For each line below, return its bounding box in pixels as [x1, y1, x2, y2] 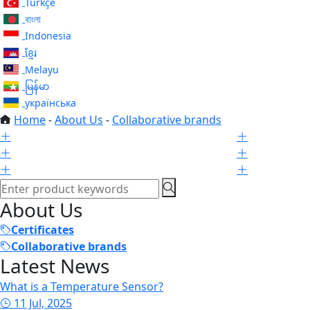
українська [25, 96, 76, 110]
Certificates [11, 221, 74, 237]
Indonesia [25, 29, 71, 43]
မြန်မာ [25, 80, 49, 93]
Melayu [25, 62, 59, 76]
